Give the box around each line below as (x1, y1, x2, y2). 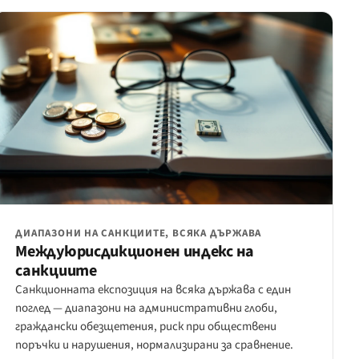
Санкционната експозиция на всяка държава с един (15, 280, 292, 298)
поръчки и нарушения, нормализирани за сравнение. (15, 336, 294, 353)
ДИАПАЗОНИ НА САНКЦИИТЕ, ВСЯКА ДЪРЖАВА (15, 225, 262, 240)
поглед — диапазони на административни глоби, (15, 299, 278, 317)
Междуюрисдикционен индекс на (15, 240, 254, 263)
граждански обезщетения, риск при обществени (15, 317, 277, 335)
